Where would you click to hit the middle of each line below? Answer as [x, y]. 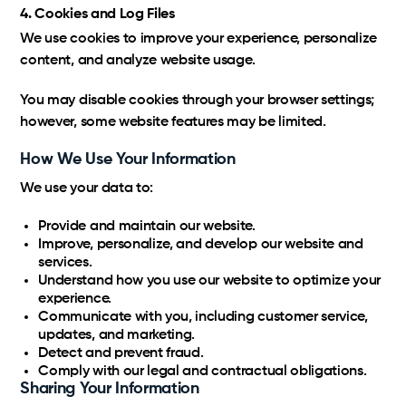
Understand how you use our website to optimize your [210, 281]
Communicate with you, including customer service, [203, 317]
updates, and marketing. [117, 335]
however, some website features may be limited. [173, 122]
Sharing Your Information [110, 389]
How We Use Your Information [128, 159]
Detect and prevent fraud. [121, 353]
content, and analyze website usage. [138, 61]
